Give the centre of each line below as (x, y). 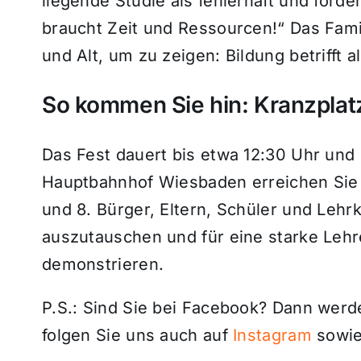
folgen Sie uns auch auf (137, 335)
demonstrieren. (103, 264)
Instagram (272, 335)
